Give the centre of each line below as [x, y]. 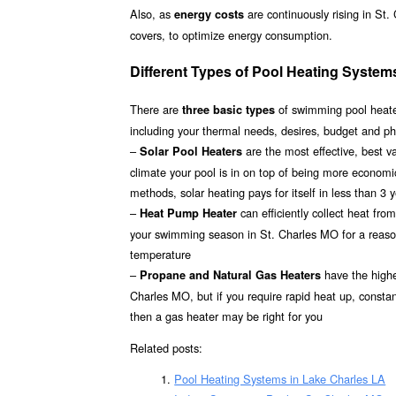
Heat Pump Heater [188, 213]
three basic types [228, 109]
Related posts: [166, 347]
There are [156, 109]
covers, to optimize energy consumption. [231, 35]
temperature [160, 254]
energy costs [209, 15]
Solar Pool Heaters [191, 151]
